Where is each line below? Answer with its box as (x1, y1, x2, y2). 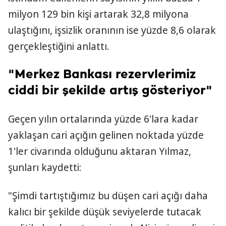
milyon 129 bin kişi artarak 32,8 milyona (8, 8, 189, 21)
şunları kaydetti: (8, 161, 81, 174)
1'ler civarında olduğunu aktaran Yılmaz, (8, 145, 191, 158)
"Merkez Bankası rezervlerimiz (8, 68, 196, 81)
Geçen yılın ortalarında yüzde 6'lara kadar (8, 112, 198, 126)
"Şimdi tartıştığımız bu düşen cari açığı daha (8, 189, 208, 202)
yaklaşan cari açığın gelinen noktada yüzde (8, 129, 204, 142)
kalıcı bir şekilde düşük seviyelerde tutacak (8, 205, 201, 218)
